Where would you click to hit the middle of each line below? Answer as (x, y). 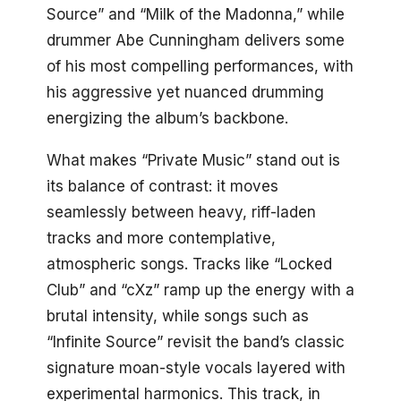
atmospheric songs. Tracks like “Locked (189, 264)
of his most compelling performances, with (200, 66)
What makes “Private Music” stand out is (193, 160)
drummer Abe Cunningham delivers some (196, 40)
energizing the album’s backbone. (167, 118)
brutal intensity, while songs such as (178, 316)
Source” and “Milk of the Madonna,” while (196, 14)
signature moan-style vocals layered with (196, 367)
